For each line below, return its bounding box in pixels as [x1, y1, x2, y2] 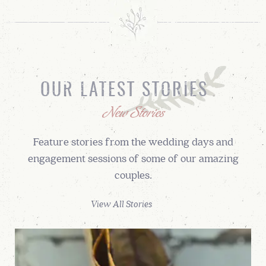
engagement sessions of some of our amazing [27, 151, 239, 166]
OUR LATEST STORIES [40, 81, 208, 100]
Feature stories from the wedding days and [33, 135, 233, 149]
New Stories [102, 104, 164, 123]
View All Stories [91, 196, 153, 210]
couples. [114, 168, 152, 182]
